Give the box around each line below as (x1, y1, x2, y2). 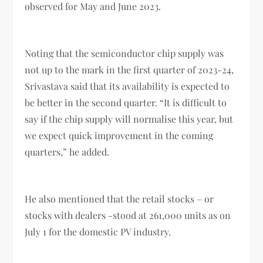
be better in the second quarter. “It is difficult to (25, 96, 227, 109)
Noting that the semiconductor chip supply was (25, 46, 224, 59)
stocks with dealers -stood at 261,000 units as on (25, 208, 231, 221)
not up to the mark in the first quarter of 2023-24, (25, 63, 234, 76)
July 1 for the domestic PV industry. (25, 225, 174, 238)
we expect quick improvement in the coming (25, 129, 214, 141)
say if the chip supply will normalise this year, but (25, 112, 234, 125)
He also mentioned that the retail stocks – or (25, 192, 214, 205)
